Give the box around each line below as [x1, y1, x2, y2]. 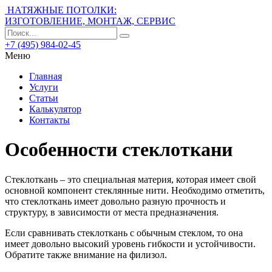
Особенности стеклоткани [5, 138, 233, 161]
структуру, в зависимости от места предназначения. [5, 206, 219, 217]
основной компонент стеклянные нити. [5, 185, 169, 195]
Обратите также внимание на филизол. [5, 249, 167, 260]
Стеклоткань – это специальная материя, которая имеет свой [5, 174, 256, 185]
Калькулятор [29, 104, 81, 114]
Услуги [29, 82, 58, 92]
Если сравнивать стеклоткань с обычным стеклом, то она [5, 227, 243, 238]
